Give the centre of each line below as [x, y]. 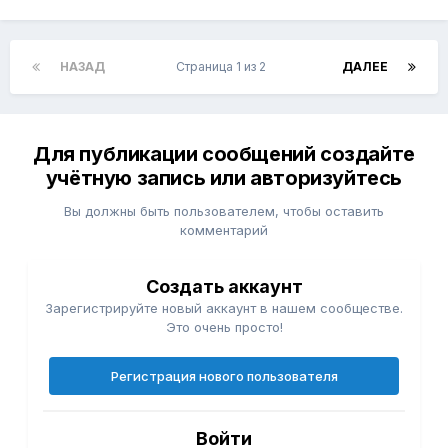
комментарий [224, 230]
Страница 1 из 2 [223, 67]
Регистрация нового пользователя [224, 376]
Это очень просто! [224, 327]
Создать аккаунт [224, 287]
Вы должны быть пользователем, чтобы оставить [224, 211]
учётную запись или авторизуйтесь [224, 178]
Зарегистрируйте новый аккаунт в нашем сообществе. [224, 308]
